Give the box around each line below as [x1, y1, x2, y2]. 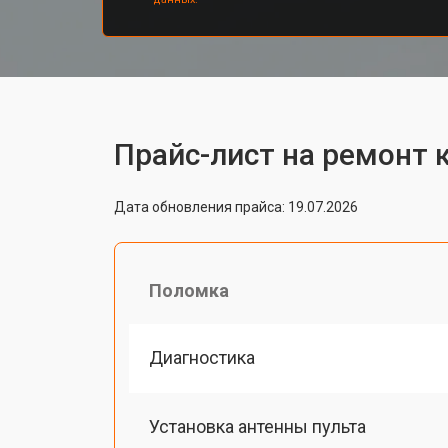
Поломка [149, 279, 229, 301]
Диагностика [149, 346, 255, 368]
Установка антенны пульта [149, 415, 366, 437]
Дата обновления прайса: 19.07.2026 [114, 198, 358, 215]
